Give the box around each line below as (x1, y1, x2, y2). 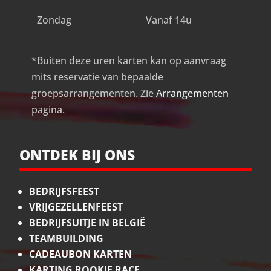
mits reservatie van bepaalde (31, 70, 164, 84)
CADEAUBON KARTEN (29, 247, 132, 261)
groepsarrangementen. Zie (31, 87, 157, 100)
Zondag (36, 13, 71, 27)
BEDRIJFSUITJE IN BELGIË (29, 216, 146, 230)
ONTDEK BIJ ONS (19, 145, 135, 165)
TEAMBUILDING (29, 232, 104, 246)
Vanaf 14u (145, 13, 192, 27)
